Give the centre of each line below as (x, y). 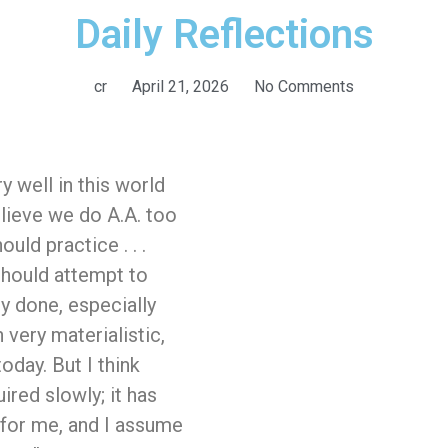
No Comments (304, 87)
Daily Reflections (224, 35)
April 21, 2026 (180, 87)
